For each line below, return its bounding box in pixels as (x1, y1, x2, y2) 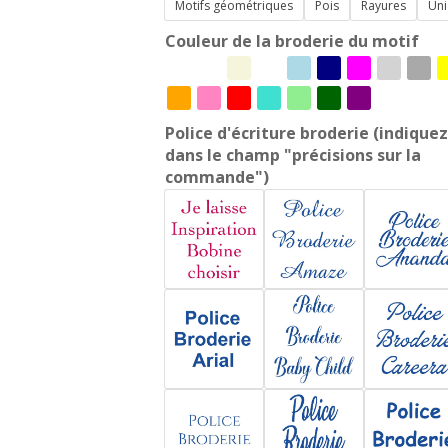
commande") (164, 165, 269, 188)
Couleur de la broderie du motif (164, 29, 419, 52)
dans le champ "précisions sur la (164, 143, 421, 166)
